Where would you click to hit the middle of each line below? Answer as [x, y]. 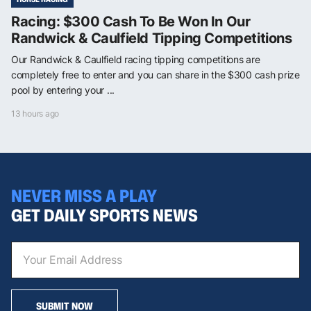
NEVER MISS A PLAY [84, 195]
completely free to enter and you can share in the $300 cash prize [155, 75]
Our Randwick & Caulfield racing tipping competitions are [136, 60]
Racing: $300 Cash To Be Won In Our [131, 22]
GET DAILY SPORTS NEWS [104, 215]
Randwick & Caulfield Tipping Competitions [152, 39]
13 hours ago [35, 114]
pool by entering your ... [63, 90]
